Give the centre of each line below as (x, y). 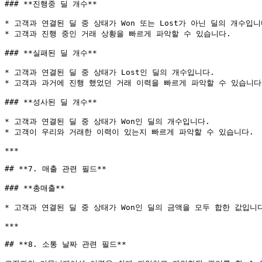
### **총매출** (35, 188)
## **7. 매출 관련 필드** (56, 169)
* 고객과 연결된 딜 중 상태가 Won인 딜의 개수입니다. (107, 121)
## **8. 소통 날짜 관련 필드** (65, 244)
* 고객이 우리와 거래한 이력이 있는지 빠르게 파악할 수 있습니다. (129, 132)
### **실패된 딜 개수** (51, 53)
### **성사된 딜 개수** (51, 102)
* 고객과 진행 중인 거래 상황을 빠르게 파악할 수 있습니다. (118, 34)
